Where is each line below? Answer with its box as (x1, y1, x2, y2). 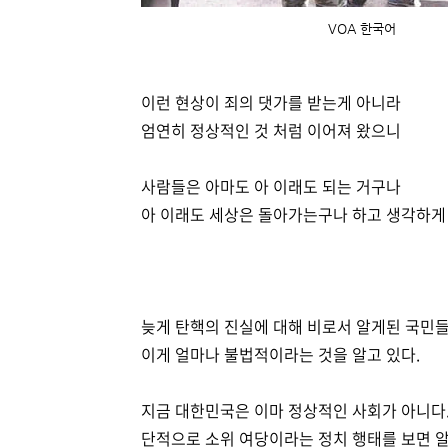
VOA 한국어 (328, 21, 396, 36)
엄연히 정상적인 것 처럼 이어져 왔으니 (141, 118, 401, 142)
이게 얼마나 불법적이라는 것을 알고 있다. (141, 342, 420, 366)
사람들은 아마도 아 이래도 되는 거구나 (141, 174, 401, 198)
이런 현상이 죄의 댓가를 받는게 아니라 (141, 90, 401, 114)
